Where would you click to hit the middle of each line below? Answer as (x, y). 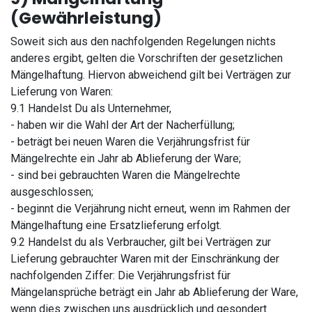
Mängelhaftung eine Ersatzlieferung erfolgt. (116, 225)
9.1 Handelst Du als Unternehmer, (91, 108)
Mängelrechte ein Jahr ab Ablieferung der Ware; (126, 158)
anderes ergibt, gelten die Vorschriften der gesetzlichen (147, 58)
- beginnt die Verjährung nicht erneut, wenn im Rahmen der (150, 209)
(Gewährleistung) (86, 18)
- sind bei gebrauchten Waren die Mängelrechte (125, 175)
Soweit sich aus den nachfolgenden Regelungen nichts (143, 41)
